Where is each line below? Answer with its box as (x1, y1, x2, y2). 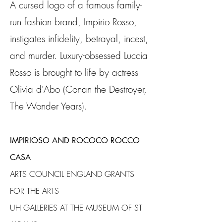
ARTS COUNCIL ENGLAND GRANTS (10, 168, 134, 179)
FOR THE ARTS (10, 185, 59, 196)
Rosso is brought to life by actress (10, 66, 138, 79)
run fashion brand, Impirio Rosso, (10, 15, 137, 28)
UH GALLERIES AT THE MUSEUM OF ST (10, 202, 142, 213)
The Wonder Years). (10, 100, 87, 112)
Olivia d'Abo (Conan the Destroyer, (10, 83, 147, 96)
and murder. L (10, 49, 63, 62)
